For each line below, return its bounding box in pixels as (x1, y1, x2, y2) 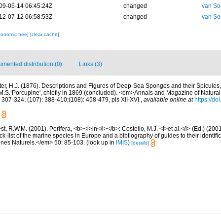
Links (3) (79, 61, 102, 68)
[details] (131, 140, 149, 146)
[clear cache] (30, 32, 59, 37)
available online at (144, 96, 193, 104)
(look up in (85, 139, 116, 146)
